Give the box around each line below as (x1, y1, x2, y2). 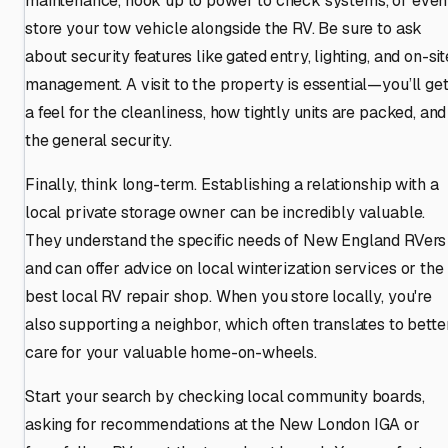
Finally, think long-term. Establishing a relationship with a (25, 173, 439, 195)
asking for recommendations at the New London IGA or (25, 413, 420, 435)
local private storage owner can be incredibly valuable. (25, 201, 426, 223)
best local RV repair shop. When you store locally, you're (25, 285, 432, 307)
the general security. (25, 129, 172, 151)
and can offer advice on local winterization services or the (25, 257, 444, 279)
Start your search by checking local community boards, (25, 385, 425, 407)
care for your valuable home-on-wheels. (25, 341, 317, 363)
